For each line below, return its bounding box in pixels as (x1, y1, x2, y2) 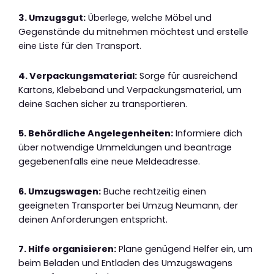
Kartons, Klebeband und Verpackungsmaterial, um (18, 83, 242, 96)
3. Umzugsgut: (18, 12, 86, 24)
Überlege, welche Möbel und (86, 12, 212, 24)
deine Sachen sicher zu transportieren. (18, 97, 187, 110)
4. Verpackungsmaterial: (18, 69, 137, 82)
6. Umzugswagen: (18, 185, 101, 198)
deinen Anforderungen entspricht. (18, 213, 168, 226)
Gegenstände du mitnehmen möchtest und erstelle (18, 26, 248, 39)
